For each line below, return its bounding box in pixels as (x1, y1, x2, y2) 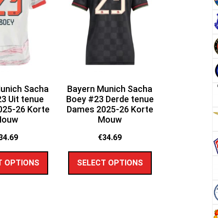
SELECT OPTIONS (76, 158, 143, 167)
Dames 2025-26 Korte (66, 104, 153, 115)
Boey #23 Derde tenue (66, 94, 154, 105)
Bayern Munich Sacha (67, 84, 153, 94)
